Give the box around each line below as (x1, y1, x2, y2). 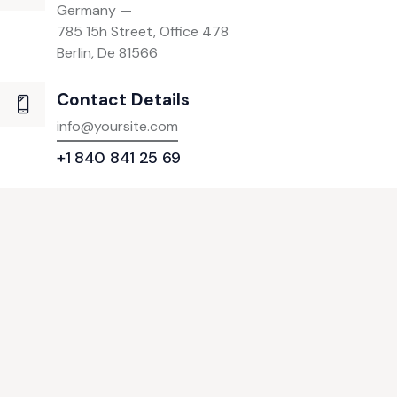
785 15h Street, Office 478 (56, 21, 229, 41)
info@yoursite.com (56, 116, 178, 136)
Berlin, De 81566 (56, 43, 158, 62)
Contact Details (56, 89, 190, 112)
